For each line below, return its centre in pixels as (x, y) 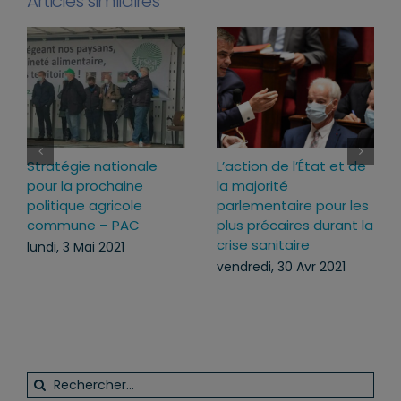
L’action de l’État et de (291, 166)
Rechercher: (65, 381)
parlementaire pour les (292, 206)
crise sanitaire (263, 245)
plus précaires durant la (294, 226)
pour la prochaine (85, 186)
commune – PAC (83, 226)
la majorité (252, 186)
